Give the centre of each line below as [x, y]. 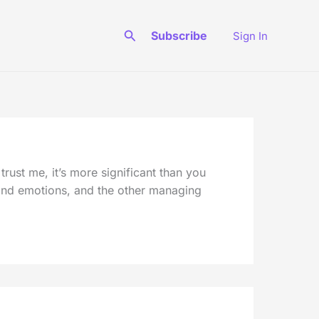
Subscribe [179, 36]
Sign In [250, 36]
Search [145, 33]
